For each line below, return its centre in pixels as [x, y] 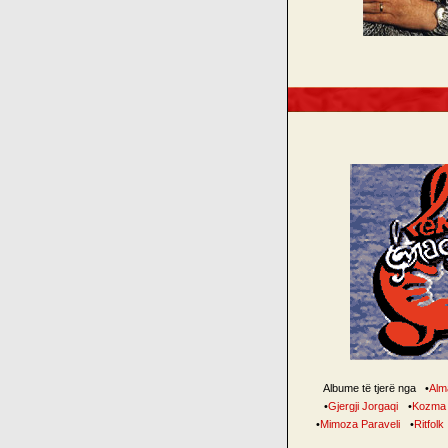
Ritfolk [429, 424]
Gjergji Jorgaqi [363, 406]
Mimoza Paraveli [360, 424]
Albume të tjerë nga [370, 388]
